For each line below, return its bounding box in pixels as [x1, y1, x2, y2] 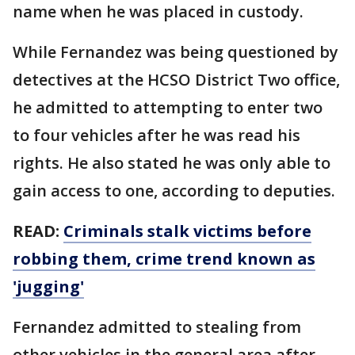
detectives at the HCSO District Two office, [13, 69, 340, 91]
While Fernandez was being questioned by [13, 41, 338, 63]
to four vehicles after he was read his [13, 124, 300, 147]
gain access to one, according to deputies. [13, 180, 335, 202]
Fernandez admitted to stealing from [13, 316, 301, 338]
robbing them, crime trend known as [13, 248, 315, 270]
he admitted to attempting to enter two [13, 97, 323, 119]
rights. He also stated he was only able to [13, 152, 330, 174]
